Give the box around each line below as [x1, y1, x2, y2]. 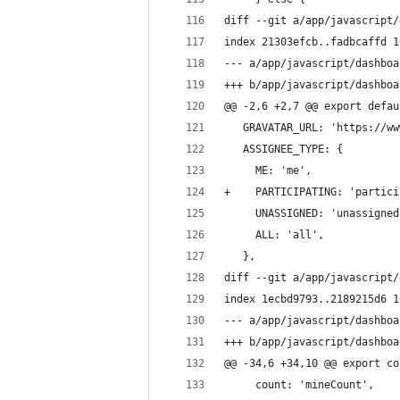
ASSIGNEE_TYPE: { [224, 143, 343, 155]
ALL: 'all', [224, 229, 324, 241]
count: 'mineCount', [224, 379, 374, 391]
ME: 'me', [224, 164, 312, 177]
